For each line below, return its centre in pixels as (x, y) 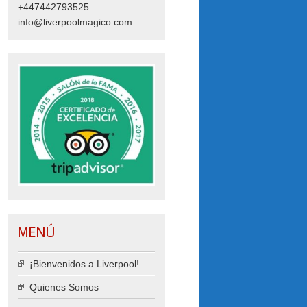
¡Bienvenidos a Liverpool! (84, 264)
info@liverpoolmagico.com (75, 22)
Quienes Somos (64, 287)
